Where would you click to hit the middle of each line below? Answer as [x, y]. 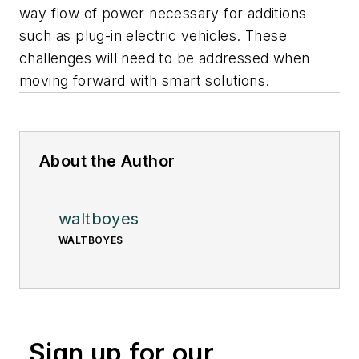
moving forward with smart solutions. [145, 80]
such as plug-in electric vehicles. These [153, 35]
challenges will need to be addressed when [165, 58]
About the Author [107, 161]
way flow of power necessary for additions [163, 13]
